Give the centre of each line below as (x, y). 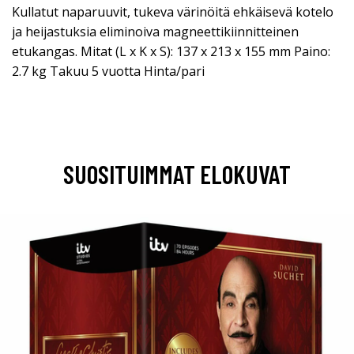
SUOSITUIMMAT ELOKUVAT (177, 174)
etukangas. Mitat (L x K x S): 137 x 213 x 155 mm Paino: (171, 52)
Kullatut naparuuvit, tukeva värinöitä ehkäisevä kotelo (173, 12)
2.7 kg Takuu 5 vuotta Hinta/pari (108, 72)
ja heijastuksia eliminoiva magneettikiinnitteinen (155, 32)
